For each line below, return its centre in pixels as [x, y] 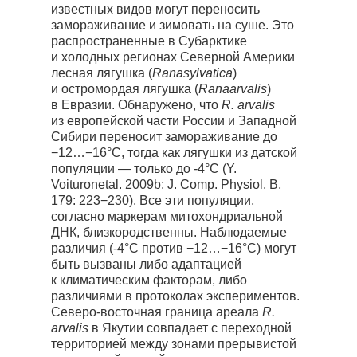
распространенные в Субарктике [149, 41]
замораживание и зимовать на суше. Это [173, 25]
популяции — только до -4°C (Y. [144, 169]
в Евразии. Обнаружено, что [136, 105]
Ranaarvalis [233, 89]
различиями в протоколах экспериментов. [175, 296]
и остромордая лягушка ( [125, 89]
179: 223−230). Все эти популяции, [153, 200]
